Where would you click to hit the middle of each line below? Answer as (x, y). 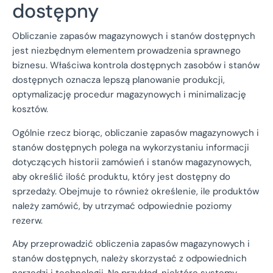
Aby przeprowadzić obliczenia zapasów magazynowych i (131, 243)
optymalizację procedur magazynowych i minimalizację (129, 95)
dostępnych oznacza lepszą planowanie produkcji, (119, 80)
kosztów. (30, 109)
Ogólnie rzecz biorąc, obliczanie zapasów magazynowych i (136, 133)
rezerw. (27, 220)
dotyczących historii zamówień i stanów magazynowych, (132, 162)
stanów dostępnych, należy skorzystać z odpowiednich (129, 258)
